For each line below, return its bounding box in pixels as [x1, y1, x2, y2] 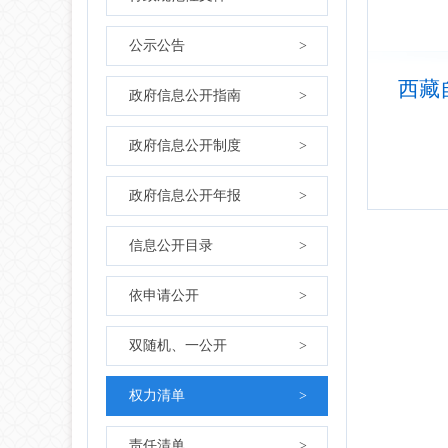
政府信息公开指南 [129, 88, 241, 103]
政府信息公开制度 [129, 138, 241, 153]
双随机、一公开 [129, 338, 227, 353]
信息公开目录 [129, 238, 213, 253]
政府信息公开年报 [129, 188, 241, 203]
